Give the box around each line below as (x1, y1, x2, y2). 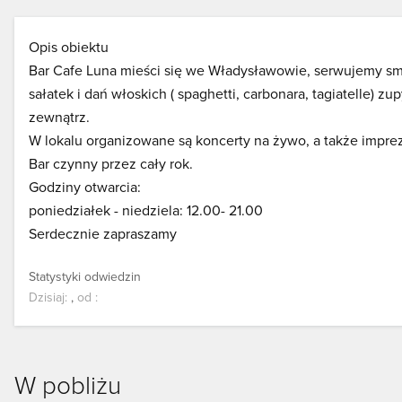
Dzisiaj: (29, 288, 67, 306)
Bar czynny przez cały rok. (29, 153, 193, 173)
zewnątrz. (29, 107, 90, 127)
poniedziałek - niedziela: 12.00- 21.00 (29, 200, 263, 220)
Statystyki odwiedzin (29, 267, 141, 285)
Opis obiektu (29, 37, 109, 57)
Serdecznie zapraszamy (29, 223, 177, 243)
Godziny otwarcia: (29, 177, 141, 197)
